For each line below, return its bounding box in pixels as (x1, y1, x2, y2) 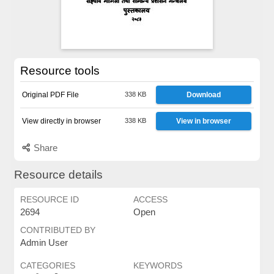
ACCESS (133, 194, 168, 204)
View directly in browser (21, 117, 101, 125)
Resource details (13, 168, 103, 181)
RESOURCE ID (20, 194, 79, 204)
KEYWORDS (133, 261, 182, 270)
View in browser (176, 117, 232, 125)
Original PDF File (21, 91, 79, 99)
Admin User (20, 237, 68, 248)
